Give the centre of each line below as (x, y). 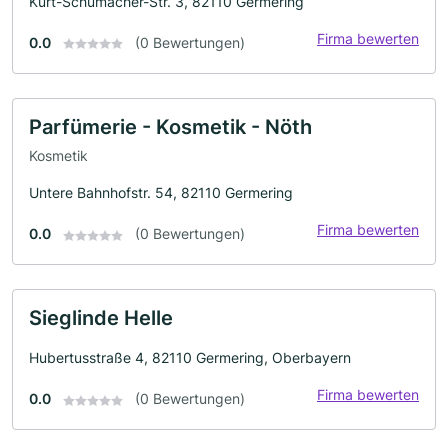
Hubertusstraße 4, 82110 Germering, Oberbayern (190, 358)
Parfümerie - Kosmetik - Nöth (170, 126)
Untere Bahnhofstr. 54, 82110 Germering (161, 193)
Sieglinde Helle (101, 318)
